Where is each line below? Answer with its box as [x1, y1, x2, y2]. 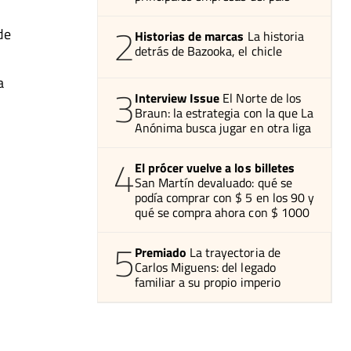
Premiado [135, 242, 187, 262]
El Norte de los [223, 88, 301, 107]
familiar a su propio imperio [135, 272, 280, 291]
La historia [247, 26, 304, 45]
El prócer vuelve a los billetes [135, 157, 295, 177]
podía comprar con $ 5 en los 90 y [135, 187, 314, 207]
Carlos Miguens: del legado [135, 257, 276, 277]
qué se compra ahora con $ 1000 [135, 202, 309, 222]
